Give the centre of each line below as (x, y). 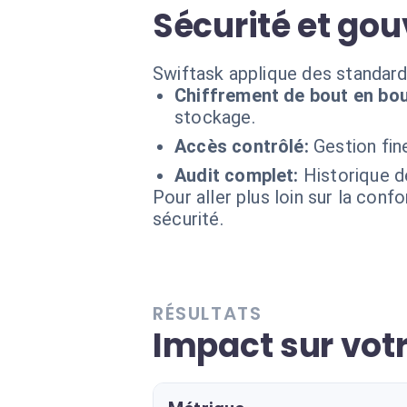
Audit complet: (237, 175)
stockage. (215, 117)
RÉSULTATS (208, 313)
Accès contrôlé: (242, 146)
